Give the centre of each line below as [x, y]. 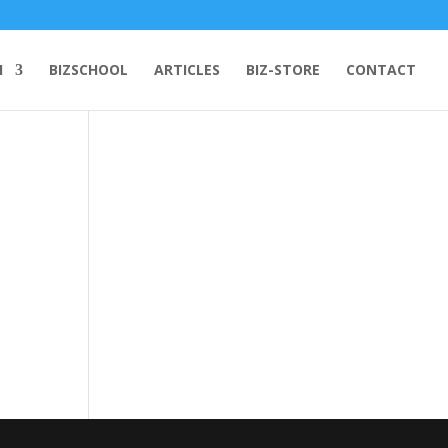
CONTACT [381, 69]
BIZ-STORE [283, 69]
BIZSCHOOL [88, 69]
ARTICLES [187, 69]
